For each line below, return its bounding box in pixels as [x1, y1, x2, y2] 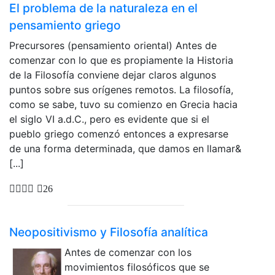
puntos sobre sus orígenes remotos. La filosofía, [9, 83, 233, 96]
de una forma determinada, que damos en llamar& [9, 142, 241, 155]
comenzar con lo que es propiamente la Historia [9, 54, 233, 67]
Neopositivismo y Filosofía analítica [9, 224, 208, 239]
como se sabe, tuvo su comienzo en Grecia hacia [9, 98, 238, 111]
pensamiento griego [9, 18, 121, 33]
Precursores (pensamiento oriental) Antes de [9, 39, 217, 52]
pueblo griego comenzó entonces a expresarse [9, 128, 228, 141]
